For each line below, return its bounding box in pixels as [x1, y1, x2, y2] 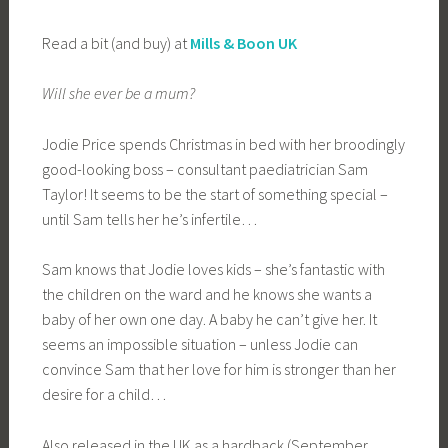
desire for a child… [41, 384, 166, 405]
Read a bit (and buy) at [41, 32, 190, 53]
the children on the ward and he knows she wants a [41, 284, 372, 305]
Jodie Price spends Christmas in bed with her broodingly [41, 133, 405, 154]
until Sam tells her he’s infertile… [41, 208, 257, 229]
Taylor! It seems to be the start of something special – [41, 183, 388, 204]
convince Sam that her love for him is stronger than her [41, 359, 396, 380]
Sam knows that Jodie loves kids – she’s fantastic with [41, 259, 385, 280]
